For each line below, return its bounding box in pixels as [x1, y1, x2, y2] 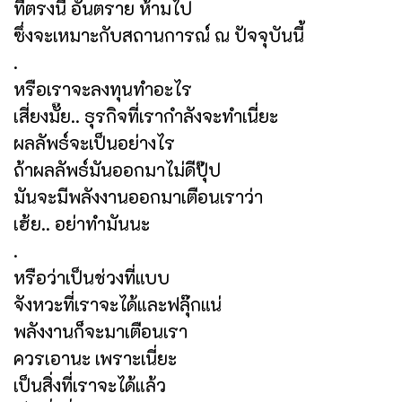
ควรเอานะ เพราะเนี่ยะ [13, 345, 177, 370]
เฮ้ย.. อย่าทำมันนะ [13, 211, 150, 235]
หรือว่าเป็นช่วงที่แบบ [13, 265, 170, 289]
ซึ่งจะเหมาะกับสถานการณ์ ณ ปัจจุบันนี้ [13, 22, 304, 47]
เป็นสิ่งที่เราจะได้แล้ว [13, 372, 166, 397]
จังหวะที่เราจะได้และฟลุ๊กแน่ [13, 292, 222, 316]
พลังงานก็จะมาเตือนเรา [13, 319, 188, 343]
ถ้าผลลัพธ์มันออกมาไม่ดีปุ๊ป [13, 157, 221, 181]
